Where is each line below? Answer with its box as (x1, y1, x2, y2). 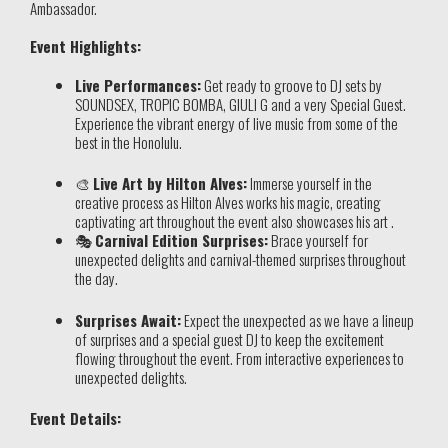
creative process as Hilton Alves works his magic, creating (75, 191, 381, 214)
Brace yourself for (268, 229, 368, 252)
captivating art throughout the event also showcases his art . (75, 210, 394, 233)
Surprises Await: (75, 308, 181, 331)
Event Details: (30, 407, 121, 430)
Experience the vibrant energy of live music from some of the (75, 111, 398, 134)
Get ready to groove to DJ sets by (201, 73, 382, 96)
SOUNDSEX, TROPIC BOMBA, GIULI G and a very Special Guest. (75, 92, 406, 115)
